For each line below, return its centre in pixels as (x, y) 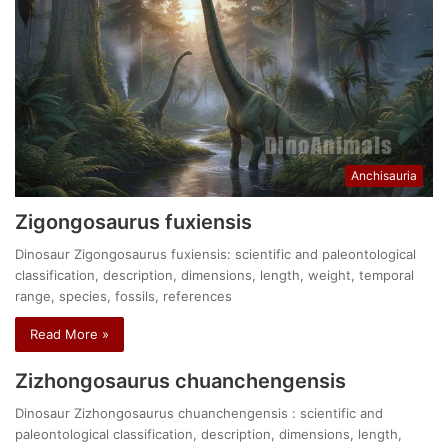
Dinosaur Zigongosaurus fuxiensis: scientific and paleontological (216, 253)
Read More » (70, 333)
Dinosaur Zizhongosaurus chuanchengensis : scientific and (199, 412)
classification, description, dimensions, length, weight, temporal (215, 274)
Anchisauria (383, 175)
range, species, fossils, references (124, 295)
